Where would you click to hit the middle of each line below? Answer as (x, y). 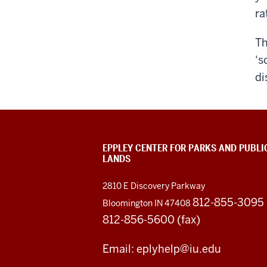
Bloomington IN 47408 (148, 203)
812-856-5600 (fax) (151, 219)
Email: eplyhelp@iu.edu (162, 249)
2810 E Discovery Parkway (154, 186)
